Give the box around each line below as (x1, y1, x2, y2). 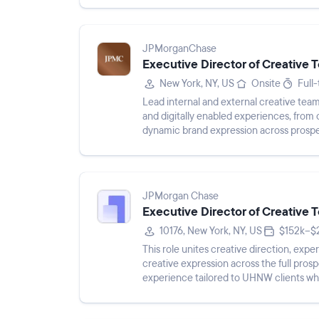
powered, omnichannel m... (142, 138, 261, 152)
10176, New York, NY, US (159, 224, 262, 238)
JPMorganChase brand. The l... (142, 286, 276, 299)
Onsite (251, 77, 281, 90)
